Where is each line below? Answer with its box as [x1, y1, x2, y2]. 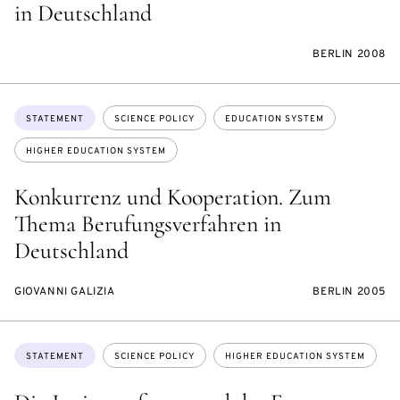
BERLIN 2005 [312, 285, 386, 300]
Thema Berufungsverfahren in [14, 210, 281, 238]
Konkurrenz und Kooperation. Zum [14, 183, 331, 212]
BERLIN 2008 [312, 47, 386, 62]
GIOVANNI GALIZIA [14, 285, 115, 300]
